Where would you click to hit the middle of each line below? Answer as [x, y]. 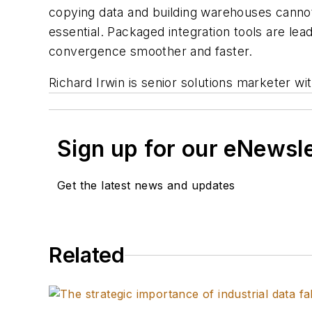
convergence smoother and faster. [151, 51]
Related [87, 255]
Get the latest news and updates [146, 186]
